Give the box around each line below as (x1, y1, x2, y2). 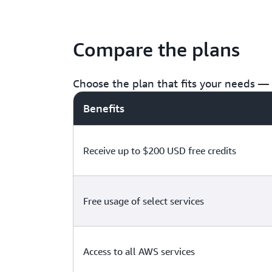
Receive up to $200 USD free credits (83, 144, 236, 157)
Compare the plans (73, 38, 240, 61)
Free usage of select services (83, 195, 204, 207)
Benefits (83, 101, 124, 115)
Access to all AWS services (83, 245, 195, 257)
